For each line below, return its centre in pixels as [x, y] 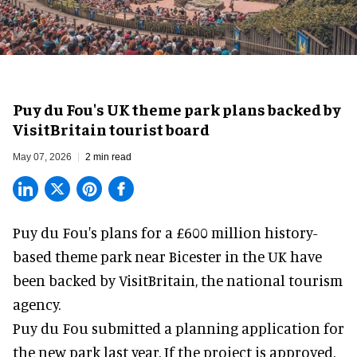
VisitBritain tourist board [111, 128]
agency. [37, 304]
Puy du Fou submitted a [94, 328]
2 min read [108, 157]
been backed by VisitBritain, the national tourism [178, 280]
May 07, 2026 [42, 157]
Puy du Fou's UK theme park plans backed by [177, 108]
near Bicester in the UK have [227, 256]
